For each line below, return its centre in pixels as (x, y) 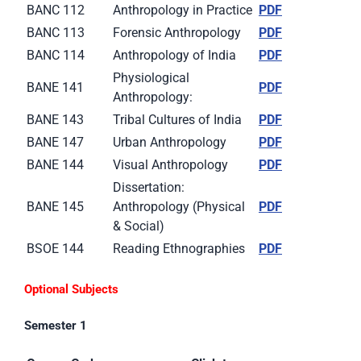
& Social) (139, 226)
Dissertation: (149, 188)
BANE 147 (55, 143)
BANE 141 (55, 88)
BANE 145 (55, 207)
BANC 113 (56, 33)
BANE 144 (55, 165)
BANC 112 (56, 10)
